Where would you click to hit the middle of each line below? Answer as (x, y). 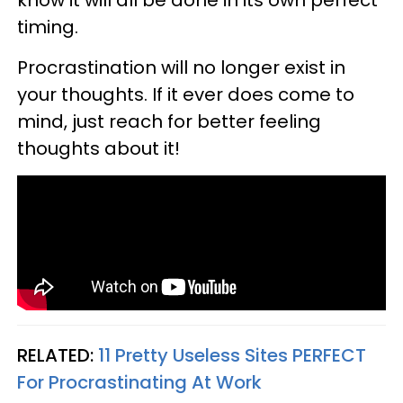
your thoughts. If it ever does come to (186, 94)
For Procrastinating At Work (139, 382)
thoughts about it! (99, 148)
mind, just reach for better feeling (169, 121)
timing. (48, 27)
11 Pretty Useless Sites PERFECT (232, 355)
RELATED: (58, 355)
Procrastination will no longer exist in (181, 67)
